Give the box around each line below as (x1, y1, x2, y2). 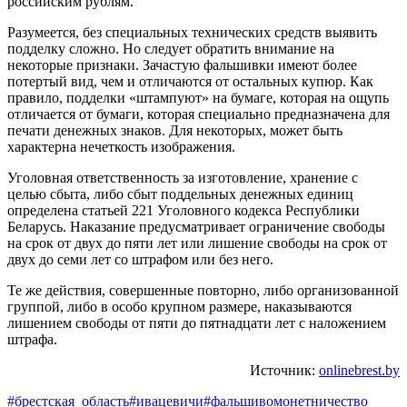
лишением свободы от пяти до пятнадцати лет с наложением (7, 314, 386, 331)
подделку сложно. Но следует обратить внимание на (7, 40, 334, 56)
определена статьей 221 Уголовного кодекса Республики (7, 202, 360, 218)
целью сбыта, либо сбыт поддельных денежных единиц (7, 185, 353, 202)
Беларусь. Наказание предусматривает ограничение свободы (7, 218, 385, 234)
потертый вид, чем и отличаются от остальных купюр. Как (7, 73, 373, 89)
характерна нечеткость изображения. (7, 138, 235, 154)
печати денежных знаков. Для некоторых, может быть (7, 122, 342, 138)
